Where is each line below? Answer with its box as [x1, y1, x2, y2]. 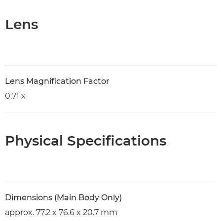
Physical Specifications [5, 132, 166, 149]
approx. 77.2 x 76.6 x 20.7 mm [5, 208, 117, 217]
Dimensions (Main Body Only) [5, 193, 122, 202]
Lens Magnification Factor [5, 76, 110, 86]
